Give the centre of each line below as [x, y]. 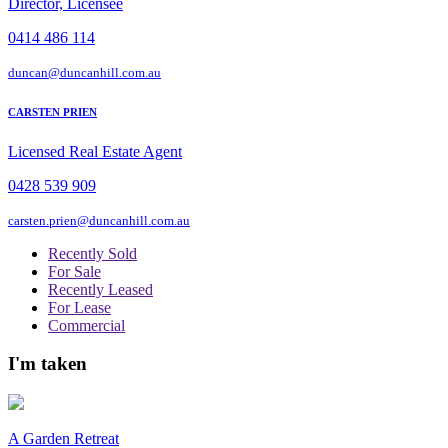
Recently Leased [100, 289]
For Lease [79, 307]
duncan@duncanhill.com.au [84, 72]
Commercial [86, 325]
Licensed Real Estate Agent [95, 151]
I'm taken [47, 364]
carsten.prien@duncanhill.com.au [99, 220]
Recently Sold [92, 253]
